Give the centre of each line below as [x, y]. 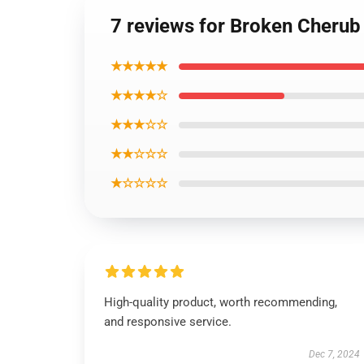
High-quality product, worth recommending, [221, 302]
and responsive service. [168, 322]
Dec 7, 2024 [334, 354]
